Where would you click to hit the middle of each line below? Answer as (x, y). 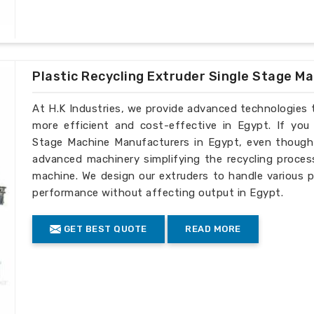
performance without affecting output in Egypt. (158, 192)
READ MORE (213, 228)
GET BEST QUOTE (104, 228)
